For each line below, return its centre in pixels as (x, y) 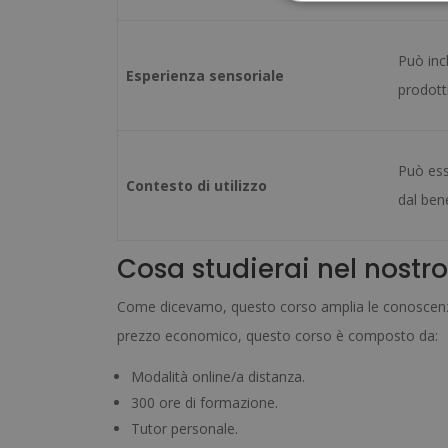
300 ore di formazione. (204, 403)
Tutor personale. (184, 429)
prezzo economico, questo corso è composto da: (277, 336)
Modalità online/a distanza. (218, 377)
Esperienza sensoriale (205, 76)
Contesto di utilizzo (197, 186)
